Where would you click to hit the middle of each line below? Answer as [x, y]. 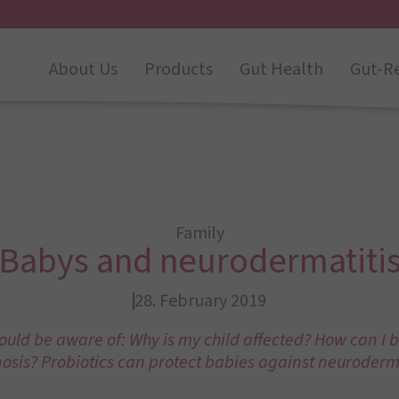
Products [179, 69]
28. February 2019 [200, 301]
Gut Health [281, 69]
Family [199, 233]
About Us [83, 69]
